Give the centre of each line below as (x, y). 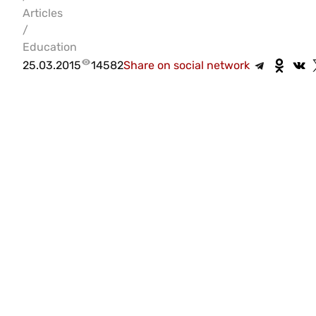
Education (50, 47)
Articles (43, 13)
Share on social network (187, 65)
